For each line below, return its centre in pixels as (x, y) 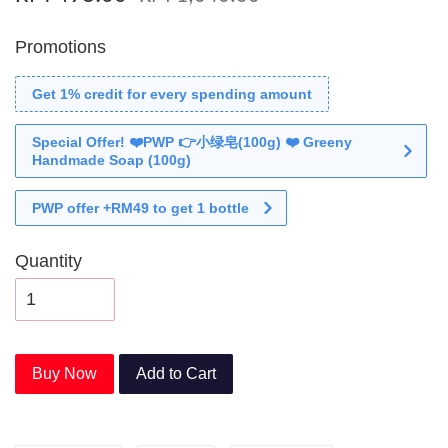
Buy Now (64, 374)
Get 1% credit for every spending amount (172, 94)
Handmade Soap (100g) (111, 160)
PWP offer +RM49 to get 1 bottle (140, 208)
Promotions (60, 47)
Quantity (48, 261)
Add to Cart (176, 374)
